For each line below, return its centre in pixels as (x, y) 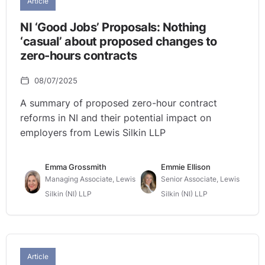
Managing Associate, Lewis (90, 180)
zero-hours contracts (79, 55)
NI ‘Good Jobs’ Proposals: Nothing (113, 27)
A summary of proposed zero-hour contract (119, 104)
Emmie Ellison (185, 167)
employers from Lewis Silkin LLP (93, 133)
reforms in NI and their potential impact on (116, 118)
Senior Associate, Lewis (200, 180)
